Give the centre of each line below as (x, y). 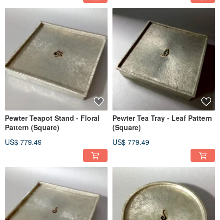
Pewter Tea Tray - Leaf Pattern (162, 118)
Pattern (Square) (32, 127)
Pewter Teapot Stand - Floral (52, 118)
